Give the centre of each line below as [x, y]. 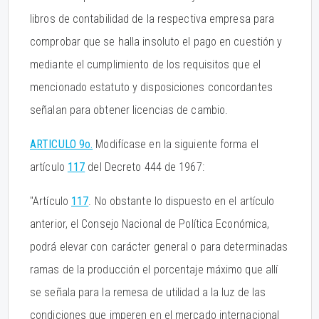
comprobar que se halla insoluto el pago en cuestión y [156, 42]
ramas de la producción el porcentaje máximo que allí [154, 270]
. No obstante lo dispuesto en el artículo [182, 201]
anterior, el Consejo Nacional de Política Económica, [150, 224]
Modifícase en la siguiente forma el [176, 144]
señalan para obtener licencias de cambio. [129, 110]
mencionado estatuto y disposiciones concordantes [151, 87]
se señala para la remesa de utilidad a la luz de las [148, 292]
